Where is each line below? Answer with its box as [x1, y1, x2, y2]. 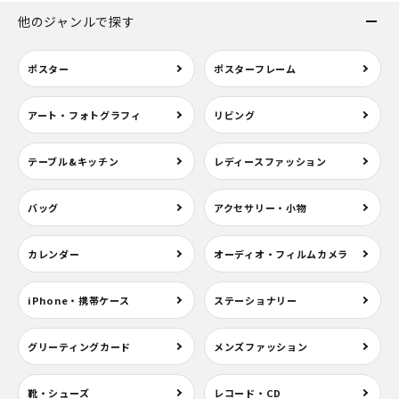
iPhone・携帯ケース [28, 293, 130, 307]
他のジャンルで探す [18, 12, 135, 30]
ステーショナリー [214, 293, 297, 307]
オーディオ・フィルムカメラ [214, 247, 349, 261]
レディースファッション [214, 154, 327, 168]
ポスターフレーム [214, 61, 297, 76]
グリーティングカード [28, 339, 131, 354]
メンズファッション [214, 339, 308, 354]
